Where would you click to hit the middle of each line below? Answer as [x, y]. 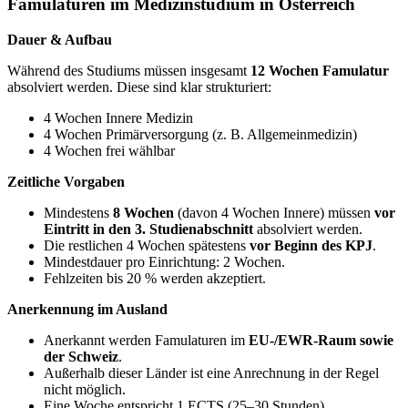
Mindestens [78, 213]
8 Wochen [143, 213]
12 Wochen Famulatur [320, 71]
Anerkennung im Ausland [87, 310]
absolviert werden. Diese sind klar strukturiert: [139, 87]
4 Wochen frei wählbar [109, 151]
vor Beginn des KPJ [311, 246]
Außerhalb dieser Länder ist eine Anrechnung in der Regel [211, 373]
